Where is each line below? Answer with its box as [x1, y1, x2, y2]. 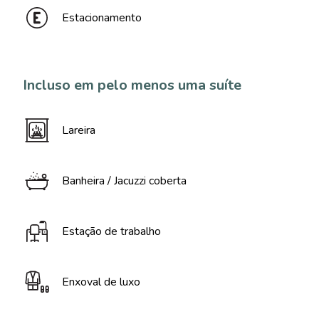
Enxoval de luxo [62, 274, 140, 290]
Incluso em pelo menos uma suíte [23, 75, 241, 95]
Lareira [62, 122, 95, 138]
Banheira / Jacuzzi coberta [62, 173, 187, 189]
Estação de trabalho [62, 224, 161, 239]
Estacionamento [62, 10, 142, 26]
